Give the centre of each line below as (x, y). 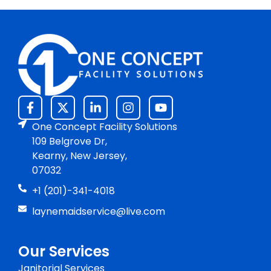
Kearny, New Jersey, (79, 156)
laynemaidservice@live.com (98, 212)
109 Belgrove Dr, (69, 142)
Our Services (64, 252)
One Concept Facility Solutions (104, 127)
